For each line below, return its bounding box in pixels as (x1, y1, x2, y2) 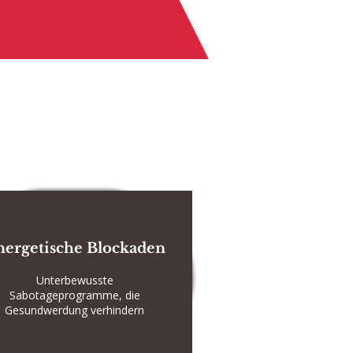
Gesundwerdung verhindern (5, 303, 144, 318)
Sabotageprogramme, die (9, 288, 140, 303)
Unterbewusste (35, 273, 113, 288)
